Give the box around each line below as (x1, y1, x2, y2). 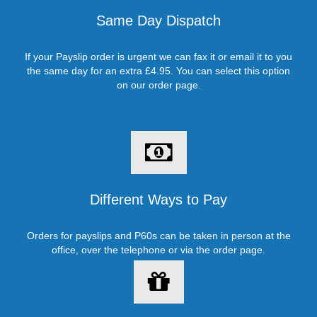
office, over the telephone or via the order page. (52, 244, 265, 255)
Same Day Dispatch (96, 13, 221, 28)
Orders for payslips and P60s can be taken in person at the (26, 230, 291, 241)
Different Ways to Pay (90, 192, 227, 207)
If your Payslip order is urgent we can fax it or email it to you (25, 51, 292, 62)
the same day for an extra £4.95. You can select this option (27, 65, 290, 76)
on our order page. (116, 79, 201, 91)
